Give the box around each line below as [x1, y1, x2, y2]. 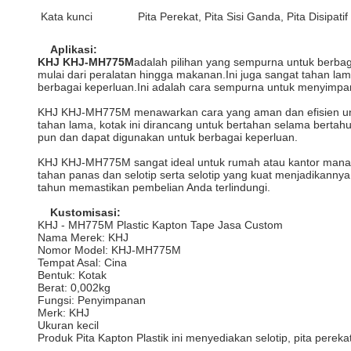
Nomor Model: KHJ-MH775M [38, 244, 181, 256]
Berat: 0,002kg [38, 281, 110, 294]
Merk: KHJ [38, 306, 89, 319]
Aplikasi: [50, 43, 97, 56]
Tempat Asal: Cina [38, 256, 127, 269]
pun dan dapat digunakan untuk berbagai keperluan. [38, 131, 298, 143]
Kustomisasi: [50, 206, 121, 219]
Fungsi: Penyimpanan [38, 294, 146, 306]
